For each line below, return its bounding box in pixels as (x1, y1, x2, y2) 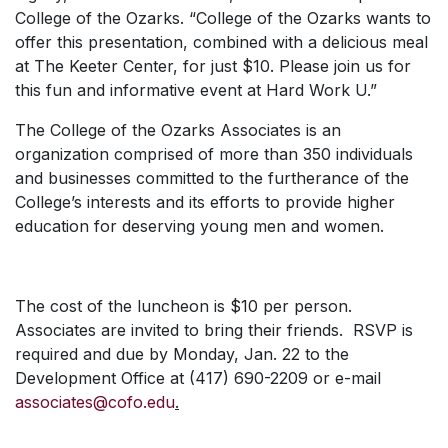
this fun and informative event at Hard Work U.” (15, 80, 377, 100)
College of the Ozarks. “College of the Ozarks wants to (15, 8, 431, 28)
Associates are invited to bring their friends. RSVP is (15, 320, 413, 340)
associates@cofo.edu (15, 392, 175, 412)
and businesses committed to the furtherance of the (15, 168, 409, 188)
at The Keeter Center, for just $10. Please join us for (15, 56, 411, 76)
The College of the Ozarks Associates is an (15, 120, 341, 140)
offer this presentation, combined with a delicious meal (15, 32, 428, 52)
